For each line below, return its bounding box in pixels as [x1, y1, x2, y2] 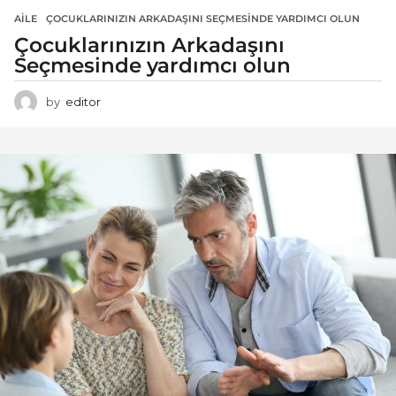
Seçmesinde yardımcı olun [14, 52, 291, 78]
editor [65, 95, 101, 110]
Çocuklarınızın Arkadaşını [14, 32, 285, 57]
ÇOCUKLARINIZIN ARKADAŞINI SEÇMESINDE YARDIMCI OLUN [46, 11, 360, 25]
